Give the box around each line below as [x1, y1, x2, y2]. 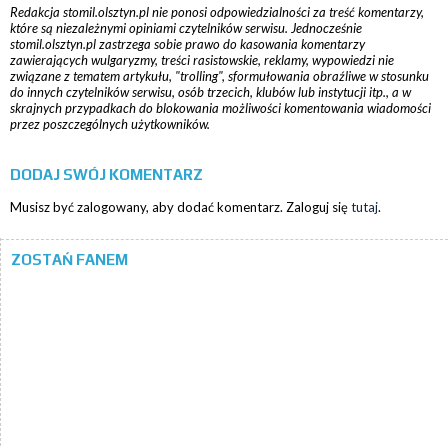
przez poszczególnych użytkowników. [10, 115, 210, 132]
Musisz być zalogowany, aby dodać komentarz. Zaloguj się [10, 198, 351, 215]
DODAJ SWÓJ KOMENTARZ [10, 165, 203, 183]
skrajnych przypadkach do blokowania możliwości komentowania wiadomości [10, 99, 431, 116]
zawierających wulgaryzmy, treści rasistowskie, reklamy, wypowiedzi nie [10, 51, 394, 68]
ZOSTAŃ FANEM [11, 250, 128, 268]
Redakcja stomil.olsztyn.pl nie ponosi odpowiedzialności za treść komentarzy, [10, 3, 424, 20]
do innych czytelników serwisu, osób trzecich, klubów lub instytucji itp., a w [10, 83, 411, 100]
